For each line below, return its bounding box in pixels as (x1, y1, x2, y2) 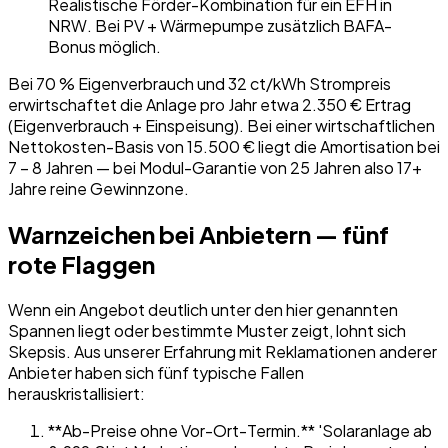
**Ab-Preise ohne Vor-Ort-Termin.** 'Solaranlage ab (48, 420, 432, 442)
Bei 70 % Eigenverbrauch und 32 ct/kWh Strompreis (8, 73, 391, 95)
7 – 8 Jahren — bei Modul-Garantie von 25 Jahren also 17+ (8, 157, 422, 179)
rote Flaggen (8, 249, 155, 280)
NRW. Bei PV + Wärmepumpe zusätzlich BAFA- (48, 15, 392, 37)
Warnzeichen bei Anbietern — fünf (8, 219, 389, 250)
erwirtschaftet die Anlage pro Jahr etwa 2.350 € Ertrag (8, 94, 411, 116)
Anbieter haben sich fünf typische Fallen (8, 362, 304, 384)
